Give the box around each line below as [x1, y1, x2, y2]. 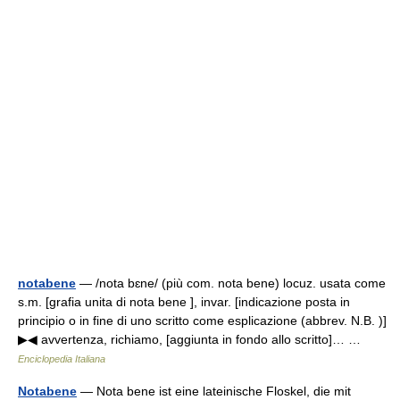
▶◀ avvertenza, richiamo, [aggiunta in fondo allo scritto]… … [18, 332, 368, 346]
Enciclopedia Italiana [18, 354, 105, 364]
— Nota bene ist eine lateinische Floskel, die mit [77, 384, 351, 398]
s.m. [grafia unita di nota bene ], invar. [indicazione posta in [18, 295, 350, 309]
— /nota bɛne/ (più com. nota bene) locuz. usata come [76, 276, 386, 290]
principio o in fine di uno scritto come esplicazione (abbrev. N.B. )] [18, 313, 387, 328]
